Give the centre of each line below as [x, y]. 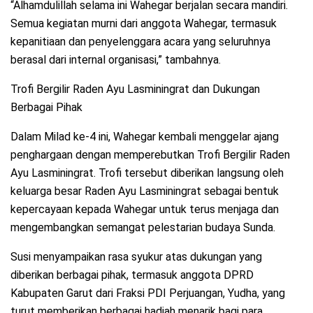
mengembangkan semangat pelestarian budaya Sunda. [143, 228]
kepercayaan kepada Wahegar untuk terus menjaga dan [145, 210]
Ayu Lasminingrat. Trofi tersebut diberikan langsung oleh [147, 173]
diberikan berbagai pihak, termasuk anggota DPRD [132, 275]
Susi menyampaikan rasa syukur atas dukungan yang [136, 257]
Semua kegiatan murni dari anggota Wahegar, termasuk [144, 24]
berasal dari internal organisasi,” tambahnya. [116, 60]
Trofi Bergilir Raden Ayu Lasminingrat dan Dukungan [135, 89]
